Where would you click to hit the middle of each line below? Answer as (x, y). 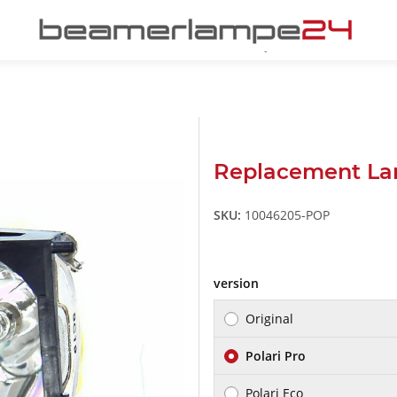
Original (269, 319)
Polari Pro (276, 356)
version (238, 284)
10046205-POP (287, 215)
